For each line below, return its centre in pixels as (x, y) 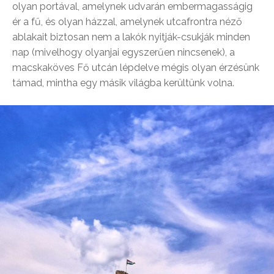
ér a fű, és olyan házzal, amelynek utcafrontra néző (127, 21)
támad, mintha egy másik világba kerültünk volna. (123, 83)
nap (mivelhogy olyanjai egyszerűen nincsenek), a (124, 52)
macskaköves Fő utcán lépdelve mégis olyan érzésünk (136, 67)
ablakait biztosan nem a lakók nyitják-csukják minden (131, 37)
